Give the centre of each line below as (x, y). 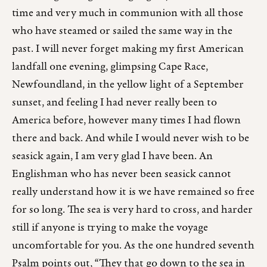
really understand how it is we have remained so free (133, 192)
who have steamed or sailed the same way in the (122, 31)
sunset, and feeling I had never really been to (114, 103)
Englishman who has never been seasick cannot (122, 174)
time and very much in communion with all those (128, 13)
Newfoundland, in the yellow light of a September (128, 85)
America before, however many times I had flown (126, 120)
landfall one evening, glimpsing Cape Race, (110, 67)
